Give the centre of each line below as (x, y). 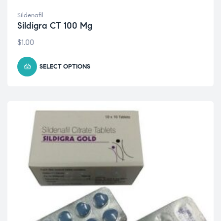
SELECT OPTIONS (65, 67)
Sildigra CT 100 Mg (55, 26)
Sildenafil (30, 15)
